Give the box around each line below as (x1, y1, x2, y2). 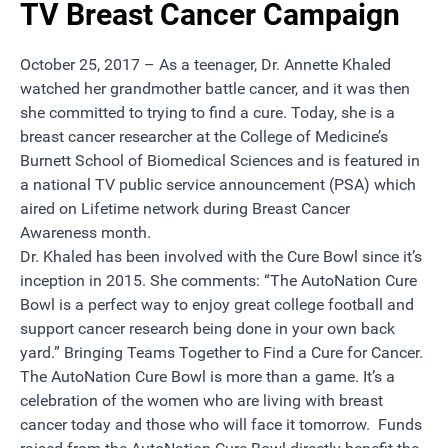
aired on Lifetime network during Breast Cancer (20, 199, 350, 219)
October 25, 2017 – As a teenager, (20, 55, 261, 75)
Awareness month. (20, 223, 151, 243)
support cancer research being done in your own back (20, 319, 395, 339)
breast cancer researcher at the (20, 127, 236, 147)
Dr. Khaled (20, 247, 96, 267)
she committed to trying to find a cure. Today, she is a (20, 103, 395, 123)
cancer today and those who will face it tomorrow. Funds (20, 415, 422, 435)
